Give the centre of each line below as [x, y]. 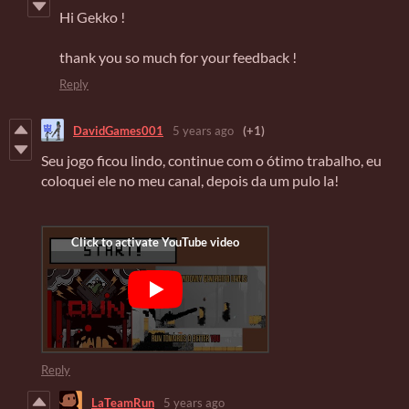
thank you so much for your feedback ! [178, 58]
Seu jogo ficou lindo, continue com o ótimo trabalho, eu [211, 161]
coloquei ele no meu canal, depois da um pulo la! [190, 181]
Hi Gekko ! [94, 17]
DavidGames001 [118, 130]
